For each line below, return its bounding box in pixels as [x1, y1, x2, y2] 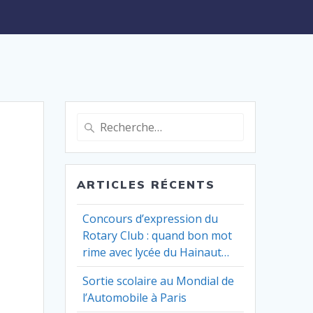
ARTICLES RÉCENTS [77, 177, 216, 192]
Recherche [76, 114, 128, 129]
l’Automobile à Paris [82, 290, 187, 306]
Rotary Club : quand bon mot [82, 228, 233, 244]
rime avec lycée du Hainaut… [82, 245, 230, 261]
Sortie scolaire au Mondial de [82, 273, 235, 289]
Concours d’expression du [82, 211, 219, 227]
